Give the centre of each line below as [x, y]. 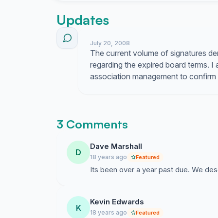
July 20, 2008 [110, 43]
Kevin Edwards [117, 202]
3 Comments [92, 124]
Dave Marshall [116, 146]
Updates [83, 20]
